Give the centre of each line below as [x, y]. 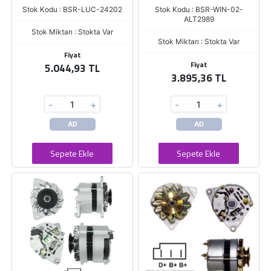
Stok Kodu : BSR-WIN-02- [199, 9]
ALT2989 [199, 19]
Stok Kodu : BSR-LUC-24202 [72, 9]
